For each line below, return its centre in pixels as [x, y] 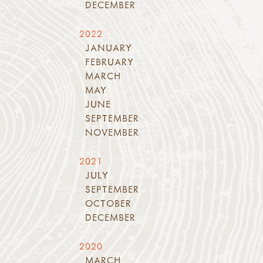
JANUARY [109, 48]
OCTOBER [109, 203]
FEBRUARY [110, 62]
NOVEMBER [112, 132]
